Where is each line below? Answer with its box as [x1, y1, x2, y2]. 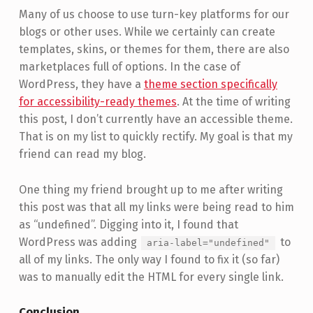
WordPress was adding [18, 235, 140, 249]
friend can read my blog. [18, 147, 146, 161]
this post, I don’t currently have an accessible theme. [18, 112, 293, 126]
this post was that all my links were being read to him [18, 201, 294, 214]
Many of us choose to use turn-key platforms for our [18, 8, 289, 22]
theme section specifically [143, 78, 277, 92]
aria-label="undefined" [147, 238, 270, 249]
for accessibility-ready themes [18, 95, 177, 109]
